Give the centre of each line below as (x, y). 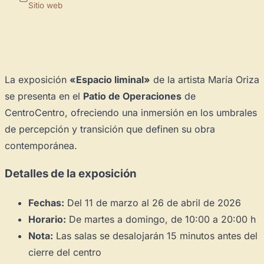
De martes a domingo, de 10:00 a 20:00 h (161, 219)
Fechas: (46, 202)
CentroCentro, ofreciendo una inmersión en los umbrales (131, 112)
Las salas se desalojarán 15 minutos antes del (155, 235)
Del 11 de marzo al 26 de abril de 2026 (153, 202)
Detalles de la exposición (71, 174)
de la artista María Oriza (205, 79)
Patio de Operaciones (132, 96)
